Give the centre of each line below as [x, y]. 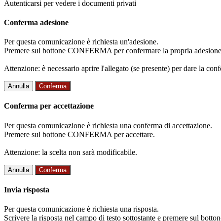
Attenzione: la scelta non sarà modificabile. [71, 152]
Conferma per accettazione [49, 106]
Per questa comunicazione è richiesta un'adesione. [81, 42]
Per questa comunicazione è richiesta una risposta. [81, 209]
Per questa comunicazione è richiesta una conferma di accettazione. [108, 125]
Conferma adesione [36, 22]
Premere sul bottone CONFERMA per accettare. [79, 134]
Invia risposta [27, 189]
